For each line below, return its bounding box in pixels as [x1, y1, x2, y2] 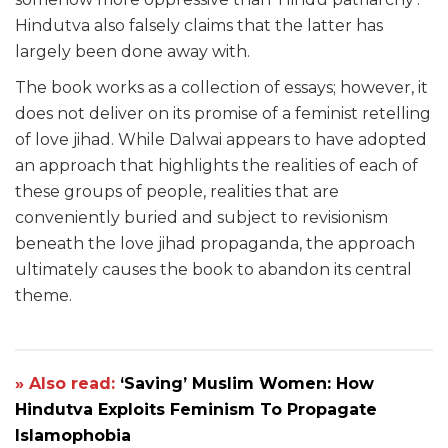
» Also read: [15, 374, 120, 394]
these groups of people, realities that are [15, 182, 339, 202]
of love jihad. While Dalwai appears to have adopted [15, 130, 427, 150]
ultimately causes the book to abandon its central [15, 260, 412, 280]
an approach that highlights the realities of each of [15, 156, 418, 176]
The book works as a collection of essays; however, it [15, 78, 428, 98]
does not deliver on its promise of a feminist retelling [15, 104, 431, 124]
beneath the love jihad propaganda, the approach [15, 234, 415, 254]
